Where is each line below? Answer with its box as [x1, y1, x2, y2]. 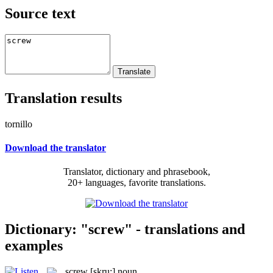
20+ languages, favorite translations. [67, 177, 206, 188]
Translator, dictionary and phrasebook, [63, 166, 210, 177]
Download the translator [5, 142, 106, 153]
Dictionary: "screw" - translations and [5, 221, 245, 237]
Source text [5, 5, 76, 21]
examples [5, 237, 63, 253]
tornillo [5, 118, 32, 129]
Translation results [5, 90, 122, 106]
